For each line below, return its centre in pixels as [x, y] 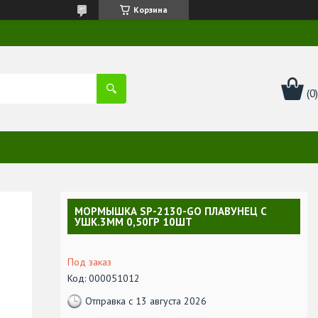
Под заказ [89, 262]
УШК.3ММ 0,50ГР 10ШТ [133, 221]
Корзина [150, 10]
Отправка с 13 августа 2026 [146, 301]
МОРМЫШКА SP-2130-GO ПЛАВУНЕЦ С [171, 211]
